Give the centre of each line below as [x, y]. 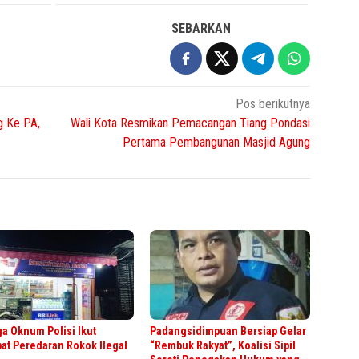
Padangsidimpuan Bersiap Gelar [228, 331]
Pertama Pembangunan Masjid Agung [217, 142]
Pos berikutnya [273, 103]
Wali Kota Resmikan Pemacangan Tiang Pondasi [191, 123]
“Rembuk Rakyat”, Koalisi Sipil [223, 345]
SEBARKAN [202, 28]
